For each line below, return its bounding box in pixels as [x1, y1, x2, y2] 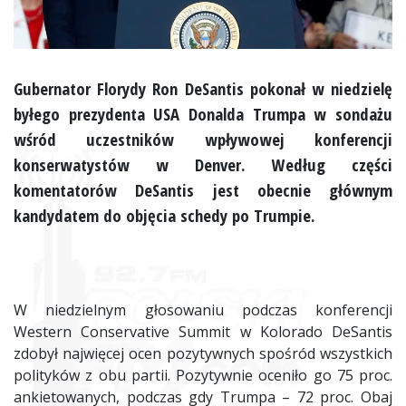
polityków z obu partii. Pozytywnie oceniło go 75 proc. [14, 364, 392, 385]
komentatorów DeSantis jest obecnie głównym [14, 179, 392, 202]
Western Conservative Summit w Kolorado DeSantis [14, 321, 392, 342]
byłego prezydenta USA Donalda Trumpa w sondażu [14, 102, 392, 126]
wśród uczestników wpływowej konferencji [14, 128, 392, 151]
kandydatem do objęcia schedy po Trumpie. [14, 204, 315, 227]
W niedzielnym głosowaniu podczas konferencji [14, 299, 392, 320]
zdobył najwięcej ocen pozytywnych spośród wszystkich [14, 343, 392, 363]
